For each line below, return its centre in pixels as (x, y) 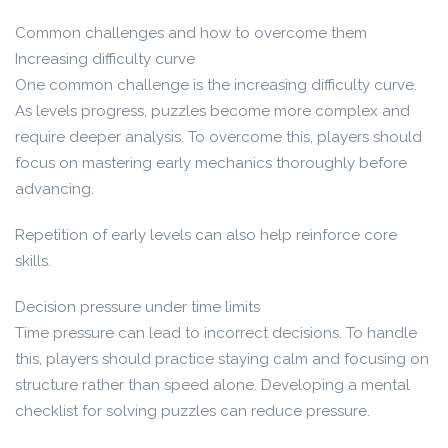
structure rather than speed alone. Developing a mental (212, 385)
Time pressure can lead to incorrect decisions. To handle (216, 333)
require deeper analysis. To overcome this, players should (218, 137)
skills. (33, 261)
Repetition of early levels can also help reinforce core (206, 235)
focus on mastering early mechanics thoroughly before (211, 163)
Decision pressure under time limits (137, 307)
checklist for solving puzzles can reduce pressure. (192, 411)
